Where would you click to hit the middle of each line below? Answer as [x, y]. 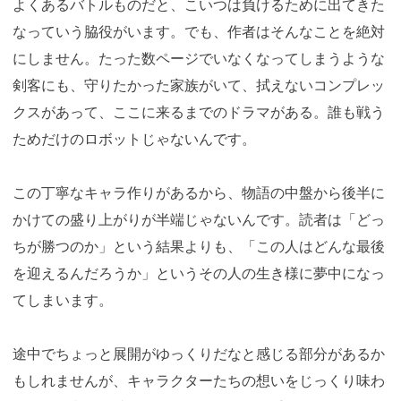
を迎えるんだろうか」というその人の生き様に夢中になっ [199, 273]
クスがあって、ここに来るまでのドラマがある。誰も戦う [199, 111]
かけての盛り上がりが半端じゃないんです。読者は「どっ [199, 219]
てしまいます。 [63, 299]
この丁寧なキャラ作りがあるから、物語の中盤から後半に [199, 192]
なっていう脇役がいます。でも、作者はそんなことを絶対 [199, 31]
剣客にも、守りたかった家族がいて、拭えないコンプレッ [199, 85]
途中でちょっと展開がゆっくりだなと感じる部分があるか [199, 353]
